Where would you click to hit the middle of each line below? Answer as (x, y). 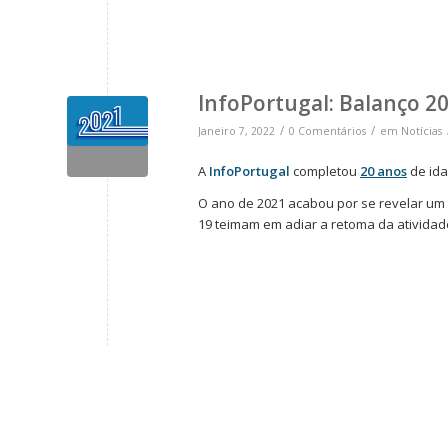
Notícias (421, 131)
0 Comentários (327, 131)
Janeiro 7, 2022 (236, 131)
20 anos (383, 171)
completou (325, 171)
